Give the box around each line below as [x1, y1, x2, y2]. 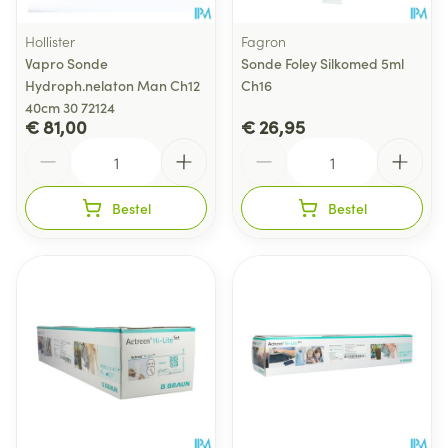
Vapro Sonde [25, 53, 108, 73]
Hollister [25, 31, 75, 51]
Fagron [241, 31, 286, 51]
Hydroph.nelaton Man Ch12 [25, 75, 200, 95]
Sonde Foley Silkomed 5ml [241, 53, 404, 73]
